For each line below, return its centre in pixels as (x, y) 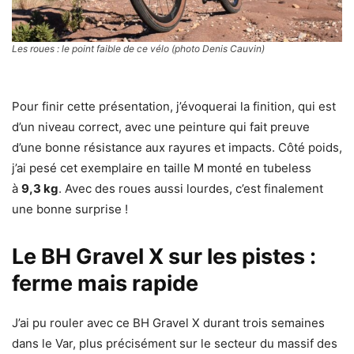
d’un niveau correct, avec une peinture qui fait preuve (161, 127)
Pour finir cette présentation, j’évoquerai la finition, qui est (174, 107)
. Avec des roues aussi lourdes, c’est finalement (191, 189)
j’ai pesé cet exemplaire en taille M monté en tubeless (162, 168)
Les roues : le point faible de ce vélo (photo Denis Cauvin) (138, 49)
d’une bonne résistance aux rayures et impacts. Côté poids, (177, 148)
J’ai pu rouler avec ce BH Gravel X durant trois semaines (168, 323)
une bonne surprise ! (70, 209)
